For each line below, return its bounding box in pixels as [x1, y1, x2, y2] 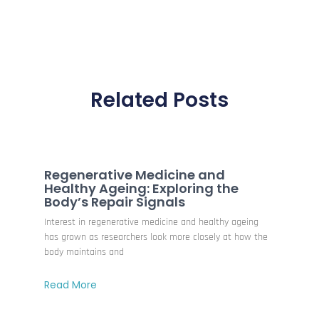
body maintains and [44, 245, 125, 258]
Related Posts [90, 86, 229, 115]
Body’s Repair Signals [44, 192, 186, 211]
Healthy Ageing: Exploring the [44, 179, 239, 197]
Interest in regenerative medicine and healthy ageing [44, 215, 259, 229]
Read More [44, 277, 98, 292]
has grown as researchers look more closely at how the [44, 230, 268, 244]
